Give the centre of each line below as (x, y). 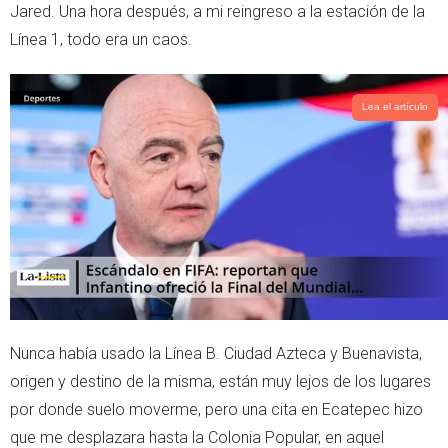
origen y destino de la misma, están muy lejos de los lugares (220, 381)
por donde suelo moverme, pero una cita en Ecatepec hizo (216, 409)
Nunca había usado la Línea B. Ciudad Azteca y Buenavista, (216, 353)
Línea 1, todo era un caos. (101, 39)
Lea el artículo (395, 107)
